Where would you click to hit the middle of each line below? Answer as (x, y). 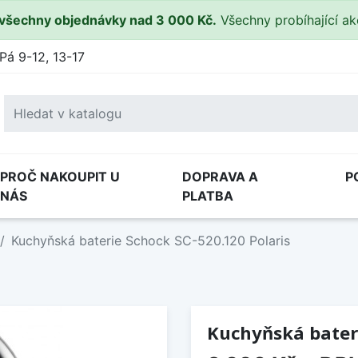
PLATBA (208, 196)
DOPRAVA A (220, 177)
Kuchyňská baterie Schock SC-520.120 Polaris (151, 241)
